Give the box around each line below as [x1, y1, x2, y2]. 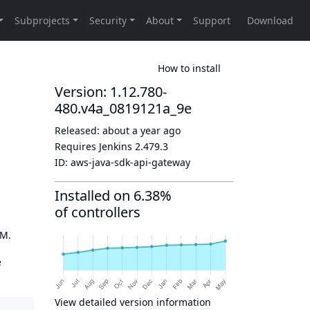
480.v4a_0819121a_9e [55, 99, 192, 118]
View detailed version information [55, 295, 211, 309]
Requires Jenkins [55, 140, 135, 153]
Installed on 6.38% [55, 186, 172, 205]
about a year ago [102, 124, 181, 137]
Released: [55, 124, 102, 137]
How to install [158, 61, 221, 75]
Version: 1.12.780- [55, 82, 167, 101]
